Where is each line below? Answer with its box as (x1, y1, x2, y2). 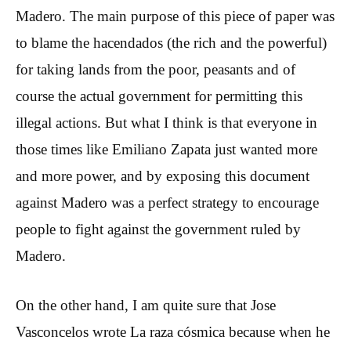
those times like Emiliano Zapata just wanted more (16, 141, 317, 158)
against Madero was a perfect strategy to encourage (16, 194, 319, 212)
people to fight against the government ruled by (16, 221, 301, 238)
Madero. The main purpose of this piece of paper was (16, 8, 335, 25)
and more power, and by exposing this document (16, 168, 309, 185)
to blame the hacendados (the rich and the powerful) (16, 34, 327, 52)
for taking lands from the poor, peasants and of (16, 61, 295, 78)
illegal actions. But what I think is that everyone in (16, 114, 317, 132)
